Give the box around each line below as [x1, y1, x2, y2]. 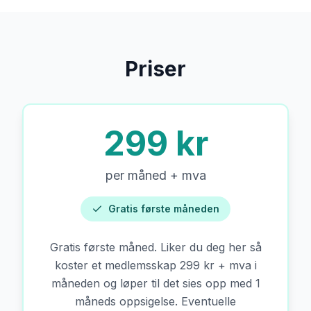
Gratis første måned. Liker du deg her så [49, 240, 262, 254]
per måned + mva [105, 168, 206, 183]
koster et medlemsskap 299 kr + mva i [54, 258, 257, 272]
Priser [125, 56, 186, 81]
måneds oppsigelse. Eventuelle [75, 294, 236, 308]
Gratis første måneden [108, 203, 219, 215]
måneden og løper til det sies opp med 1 [51, 276, 260, 290]
